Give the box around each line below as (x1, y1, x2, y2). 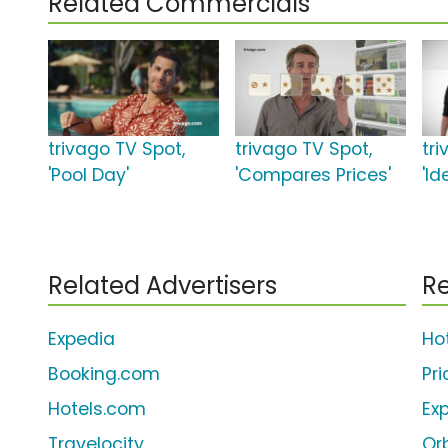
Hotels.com (48, 397, 146, 422)
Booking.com (48, 362, 160, 387)
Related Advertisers (48, 269, 277, 303)
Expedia (48, 327, 115, 352)
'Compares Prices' (235, 163, 392, 188)
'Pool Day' (48, 163, 129, 188)
